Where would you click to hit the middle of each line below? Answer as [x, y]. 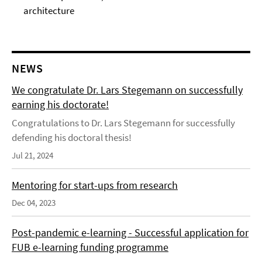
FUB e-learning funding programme [90, 247]
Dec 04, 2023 [34, 203]
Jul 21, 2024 [32, 155]
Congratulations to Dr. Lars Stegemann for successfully [123, 123]
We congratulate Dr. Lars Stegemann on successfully [127, 90]
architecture [49, 11]
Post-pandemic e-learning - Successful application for [130, 232]
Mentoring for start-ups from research [95, 185]
